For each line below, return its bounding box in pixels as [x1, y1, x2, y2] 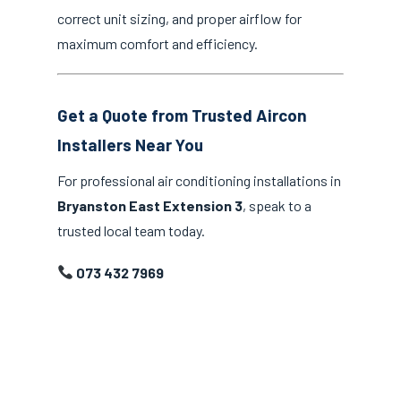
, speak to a [243, 196, 311, 214]
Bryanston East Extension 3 [57, 196, 243, 214]
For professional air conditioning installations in [57, 171, 341, 189]
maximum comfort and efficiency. [57, 35, 258, 53]
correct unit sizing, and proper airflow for [57, 10, 302, 28]
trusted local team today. [57, 221, 205, 239]
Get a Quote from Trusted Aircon [57, 105, 307, 126]
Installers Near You [57, 134, 203, 156]
